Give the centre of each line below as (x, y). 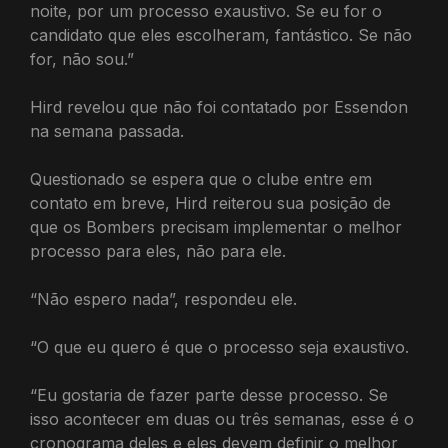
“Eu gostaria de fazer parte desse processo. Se (209, 395)
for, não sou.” (82, 59)
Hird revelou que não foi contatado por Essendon (219, 107)
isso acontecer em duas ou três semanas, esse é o (222, 419)
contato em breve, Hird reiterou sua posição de (210, 203)
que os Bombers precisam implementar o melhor (216, 227)
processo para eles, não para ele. (158, 251)
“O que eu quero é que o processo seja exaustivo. (219, 347)
